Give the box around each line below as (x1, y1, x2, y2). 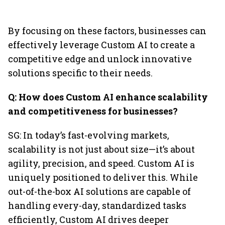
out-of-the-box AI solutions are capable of (8, 185, 191, 197)
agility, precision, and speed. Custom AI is (8, 157, 194, 169)
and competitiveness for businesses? (8, 105, 178, 117)
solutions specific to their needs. (8, 67, 153, 79)
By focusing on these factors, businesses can (8, 25, 206, 37)
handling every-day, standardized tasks (8, 199, 186, 211)
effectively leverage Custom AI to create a (8, 39, 195, 51)
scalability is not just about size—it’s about (8, 143, 195, 155)
